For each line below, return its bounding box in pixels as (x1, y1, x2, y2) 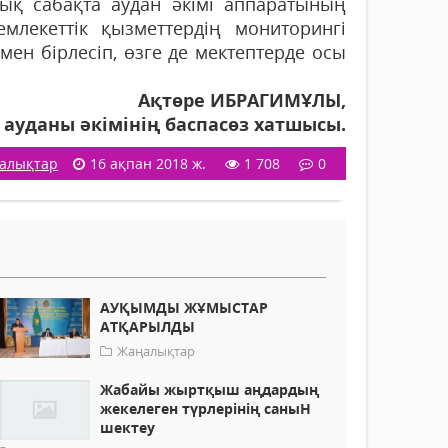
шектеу (100, 418, 156, 438)
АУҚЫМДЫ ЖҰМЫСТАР (100, 298, 269, 318)
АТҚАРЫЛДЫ (100, 317, 196, 337)
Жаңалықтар (117, 342, 196, 361)
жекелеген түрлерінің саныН (100, 399, 312, 419)
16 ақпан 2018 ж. (90, 154, 206, 174)
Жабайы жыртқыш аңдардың (100, 380, 320, 400)
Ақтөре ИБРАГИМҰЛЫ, (138, 88, 346, 113)
